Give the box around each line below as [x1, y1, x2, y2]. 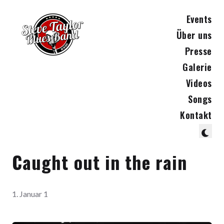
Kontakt [180, 108, 212, 121]
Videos [185, 76, 212, 89]
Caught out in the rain [12, 148, 187, 175]
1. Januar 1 [12, 189, 48, 198]
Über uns [176, 28, 212, 41]
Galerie [182, 60, 212, 73]
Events [186, 12, 212, 25]
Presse [184, 44, 212, 57]
